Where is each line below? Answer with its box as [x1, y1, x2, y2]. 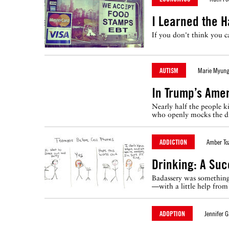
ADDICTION [159, 138, 187, 146]
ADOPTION [159, 209, 185, 218]
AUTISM [159, 66, 178, 75]
